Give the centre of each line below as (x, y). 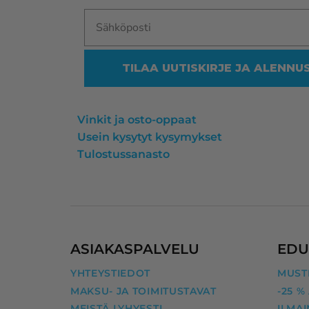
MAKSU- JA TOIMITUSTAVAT (143, 291)
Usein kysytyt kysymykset (150, 137)
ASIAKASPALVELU (135, 249)
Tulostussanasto (123, 154)
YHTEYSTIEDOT (111, 273)
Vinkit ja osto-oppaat (137, 120)
